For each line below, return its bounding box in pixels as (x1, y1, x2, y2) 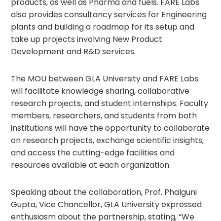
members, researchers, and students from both (11, 110, 197, 121)
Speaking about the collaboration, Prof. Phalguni (11, 186, 197, 198)
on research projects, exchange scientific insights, (11, 135, 204, 146)
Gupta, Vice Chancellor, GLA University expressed (11, 199, 202, 210)
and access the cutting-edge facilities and (11, 147, 175, 158)
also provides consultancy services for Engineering (11, 9, 207, 20)
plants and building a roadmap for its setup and (11, 21, 195, 33)
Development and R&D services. (11, 46, 136, 57)
